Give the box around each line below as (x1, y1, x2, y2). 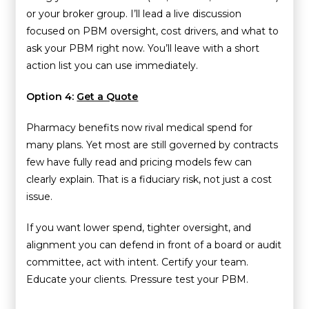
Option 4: (26, 90, 74, 103)
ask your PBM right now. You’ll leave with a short (26, 41, 260, 54)
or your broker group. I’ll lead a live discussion (26, 7, 242, 20)
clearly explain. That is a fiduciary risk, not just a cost (26, 172, 272, 186)
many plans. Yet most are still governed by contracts (26, 138, 279, 151)
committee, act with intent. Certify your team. (26, 255, 249, 268)
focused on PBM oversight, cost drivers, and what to (26, 24, 279, 37)
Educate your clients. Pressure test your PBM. (26, 272, 249, 286)
